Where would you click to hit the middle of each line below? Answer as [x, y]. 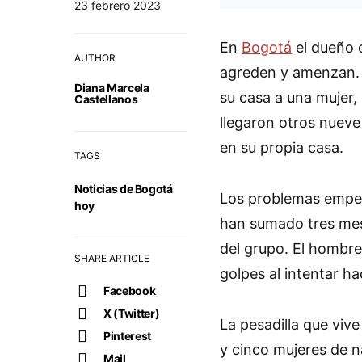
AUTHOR [95, 57]
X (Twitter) [132, 313]
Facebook [130, 290]
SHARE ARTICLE [112, 258]
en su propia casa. [282, 147]
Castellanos [106, 99]
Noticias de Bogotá [124, 188]
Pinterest [127, 335]
